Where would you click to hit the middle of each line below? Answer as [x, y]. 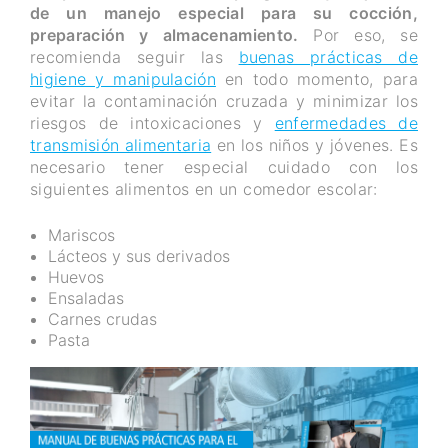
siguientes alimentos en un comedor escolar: [204, 188]
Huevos [76, 276]
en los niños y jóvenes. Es [315, 144]
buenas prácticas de [328, 56]
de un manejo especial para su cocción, [224, 12]
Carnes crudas [102, 318]
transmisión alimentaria [121, 144]
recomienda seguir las [134, 56]
